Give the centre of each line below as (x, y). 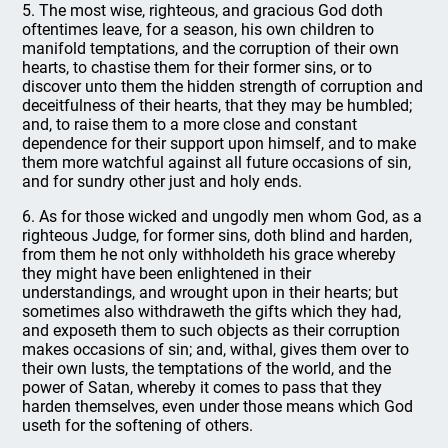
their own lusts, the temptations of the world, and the (207, 368)
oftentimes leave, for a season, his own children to (198, 29)
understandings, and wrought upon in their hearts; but (210, 292)
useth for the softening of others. (138, 425)
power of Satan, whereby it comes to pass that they (202, 387)
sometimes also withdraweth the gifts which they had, (212, 311)
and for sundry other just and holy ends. (162, 181)
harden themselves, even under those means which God (218, 406)
